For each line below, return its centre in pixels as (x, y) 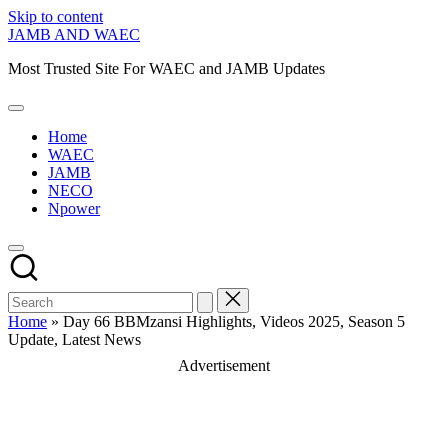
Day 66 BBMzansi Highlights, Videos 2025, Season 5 (234, 321)
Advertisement (224, 365)
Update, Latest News (74, 339)
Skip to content (55, 16)
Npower (74, 208)
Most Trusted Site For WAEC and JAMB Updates (166, 68)
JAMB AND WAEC (74, 34)
